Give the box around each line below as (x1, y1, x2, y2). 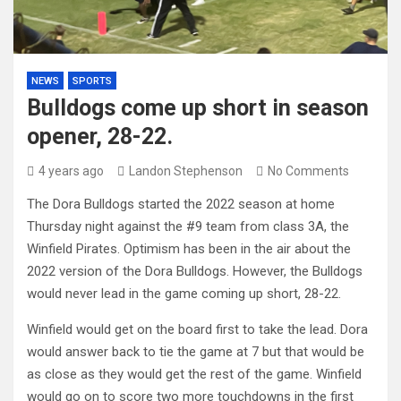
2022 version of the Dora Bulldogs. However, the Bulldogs (27, 263, 363, 279)
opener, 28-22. (27, 124, 173, 149)
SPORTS (73, 75, 112, 87)
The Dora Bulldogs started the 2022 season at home (27, 196, 335, 212)
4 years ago (38, 164, 104, 178)
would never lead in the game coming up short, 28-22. (27, 286, 341, 302)
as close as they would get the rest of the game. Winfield (27, 366, 362, 382)
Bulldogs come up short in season (27, 95, 369, 121)
